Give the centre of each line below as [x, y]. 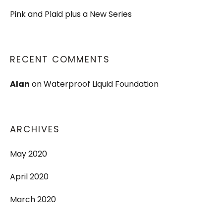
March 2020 [33, 199]
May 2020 [28, 154]
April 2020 [29, 177]
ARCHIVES [35, 129]
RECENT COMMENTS [60, 59]
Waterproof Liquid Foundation [101, 84]
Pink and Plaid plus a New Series [71, 14]
